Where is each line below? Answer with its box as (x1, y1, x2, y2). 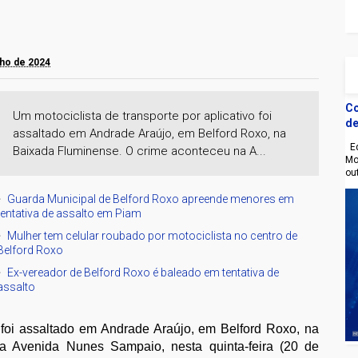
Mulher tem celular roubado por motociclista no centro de (7, 229, 298, 242)
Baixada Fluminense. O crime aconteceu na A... (13, 143, 267, 158)
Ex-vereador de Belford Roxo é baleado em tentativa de (7, 265, 280, 279)
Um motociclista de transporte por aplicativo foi (13, 108, 272, 123)
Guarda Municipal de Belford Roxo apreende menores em (7, 192, 295, 205)
